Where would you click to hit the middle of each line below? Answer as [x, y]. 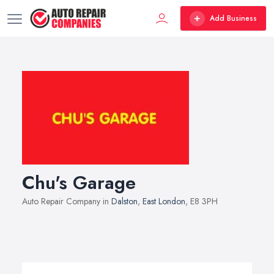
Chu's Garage [79, 183]
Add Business [233, 18]
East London [164, 201]
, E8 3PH [202, 201]
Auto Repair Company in [67, 201]
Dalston [124, 201]
